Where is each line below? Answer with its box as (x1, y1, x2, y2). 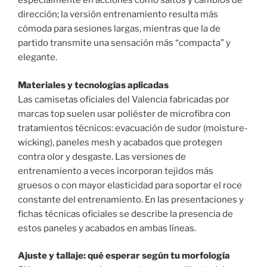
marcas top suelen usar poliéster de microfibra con (18, 108, 231, 119)
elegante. (18, 52, 57, 63)
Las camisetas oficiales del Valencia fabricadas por (18, 94, 229, 105)
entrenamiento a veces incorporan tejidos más (18, 165, 213, 176)
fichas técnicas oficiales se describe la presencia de (18, 208, 233, 219)
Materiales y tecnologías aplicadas (18, 79, 169, 91)
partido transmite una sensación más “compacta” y (18, 38, 231, 49)
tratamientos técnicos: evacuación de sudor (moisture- (18, 122, 248, 133)
